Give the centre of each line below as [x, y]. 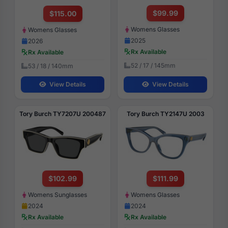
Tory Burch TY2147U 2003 [165, 113]
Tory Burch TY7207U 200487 [63, 113]
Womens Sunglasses [58, 195]
